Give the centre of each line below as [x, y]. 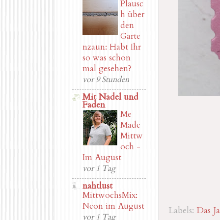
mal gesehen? [107, 68]
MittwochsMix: [110, 195]
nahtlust [97, 186]
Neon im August [113, 206]
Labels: [182, 210]
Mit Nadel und [110, 97]
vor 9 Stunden [106, 79]
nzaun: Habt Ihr [112, 47]
